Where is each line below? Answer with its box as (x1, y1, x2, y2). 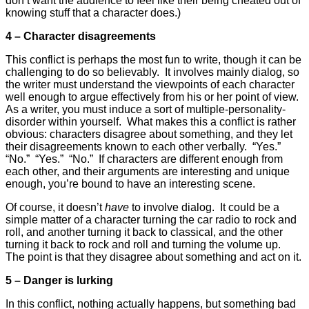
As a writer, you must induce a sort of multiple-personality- (6, 103, 286, 115)
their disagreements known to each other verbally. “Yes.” (6, 140, 283, 152)
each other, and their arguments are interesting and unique (6, 165, 290, 177)
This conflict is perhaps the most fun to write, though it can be (6, 53, 301, 66)
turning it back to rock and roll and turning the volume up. (6, 238, 283, 250)
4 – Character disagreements (6, 30, 156, 42)
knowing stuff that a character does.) (6, 6, 181, 19)
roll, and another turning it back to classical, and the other (6, 226, 283, 238)
